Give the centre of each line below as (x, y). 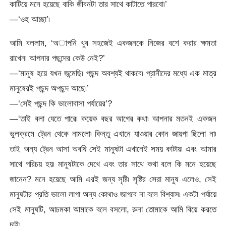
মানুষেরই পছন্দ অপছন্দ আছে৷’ (49, 89)
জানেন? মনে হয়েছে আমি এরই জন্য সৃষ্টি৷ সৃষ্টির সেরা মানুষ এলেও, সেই (113, 179)
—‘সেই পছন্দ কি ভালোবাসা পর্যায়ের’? (61, 104)
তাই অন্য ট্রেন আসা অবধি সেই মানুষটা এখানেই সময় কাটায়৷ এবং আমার (113, 149)
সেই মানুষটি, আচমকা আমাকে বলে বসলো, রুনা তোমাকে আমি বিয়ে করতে (113, 210)
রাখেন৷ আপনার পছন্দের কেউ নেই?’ (58, 58)
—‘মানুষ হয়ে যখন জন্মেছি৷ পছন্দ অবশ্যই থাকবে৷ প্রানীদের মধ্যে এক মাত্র (113, 73)
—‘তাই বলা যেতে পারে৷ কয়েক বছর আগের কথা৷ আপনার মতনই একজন (113, 119)
